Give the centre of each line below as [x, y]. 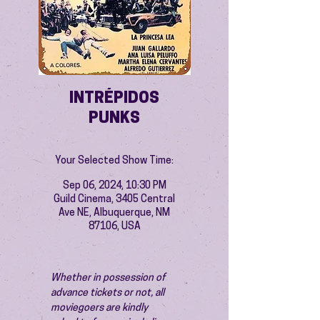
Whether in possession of [109, 278]
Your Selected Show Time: [114, 161]
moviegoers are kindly [100, 308]
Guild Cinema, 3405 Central [114, 200]
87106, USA [114, 227]
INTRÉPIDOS [114, 99]
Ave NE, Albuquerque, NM [114, 213]
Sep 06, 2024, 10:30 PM [114, 186]
